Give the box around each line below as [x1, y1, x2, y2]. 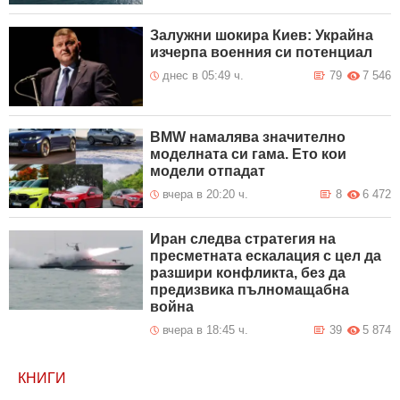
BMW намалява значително [150, 129, 346, 146]
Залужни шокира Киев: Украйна [150, 28, 374, 44]
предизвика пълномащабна [150, 282, 350, 298]
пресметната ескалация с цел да [150, 248, 382, 264]
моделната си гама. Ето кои [150, 146, 347, 162]
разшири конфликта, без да [150, 265, 346, 281]
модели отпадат [150, 163, 266, 179]
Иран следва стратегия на [150, 231, 337, 247]
